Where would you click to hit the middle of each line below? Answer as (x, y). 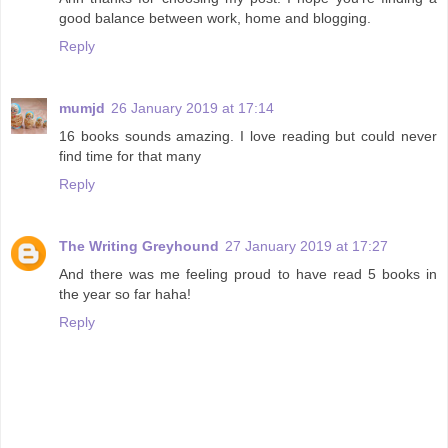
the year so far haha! (125, 294)
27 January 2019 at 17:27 (306, 246)
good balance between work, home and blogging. (215, 18)
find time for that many (130, 156)
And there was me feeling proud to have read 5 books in (248, 274)
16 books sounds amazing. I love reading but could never (248, 136)
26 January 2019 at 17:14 (192, 108)
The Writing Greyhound (139, 246)
